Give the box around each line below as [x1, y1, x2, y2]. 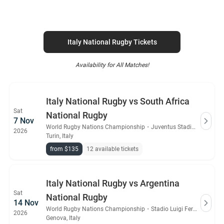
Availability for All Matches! [75, 61, 149, 68]
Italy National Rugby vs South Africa [46, 96, 189, 106]
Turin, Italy [46, 132, 73, 139]
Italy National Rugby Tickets [67, 38, 157, 46]
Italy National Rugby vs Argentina [46, 178, 179, 188]
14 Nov [13, 198, 38, 207]
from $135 [50, 145, 78, 152]
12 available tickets [86, 145, 138, 152]
